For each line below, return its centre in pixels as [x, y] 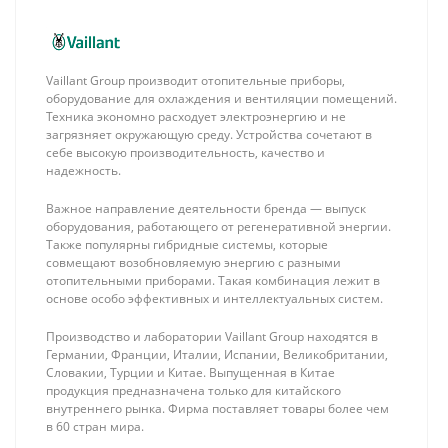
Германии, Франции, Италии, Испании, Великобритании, [216, 355]
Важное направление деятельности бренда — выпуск [205, 209]
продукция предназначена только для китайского [193, 391]
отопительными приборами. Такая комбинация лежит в [212, 281]
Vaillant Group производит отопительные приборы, [195, 81]
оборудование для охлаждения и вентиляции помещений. [221, 99]
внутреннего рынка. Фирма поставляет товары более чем [217, 409]
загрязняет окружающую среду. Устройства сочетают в [208, 135]
